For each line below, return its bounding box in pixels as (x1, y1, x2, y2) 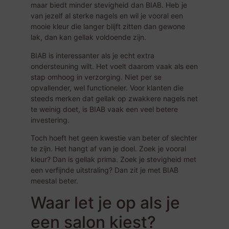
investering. (31, 115, 70, 124)
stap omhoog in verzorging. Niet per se (31, 72, 162, 81)
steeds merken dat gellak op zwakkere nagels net (31, 94, 198, 103)
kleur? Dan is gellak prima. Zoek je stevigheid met (31, 155, 196, 164)
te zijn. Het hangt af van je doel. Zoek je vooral (31, 144, 186, 153)
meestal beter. (31, 176, 78, 186)
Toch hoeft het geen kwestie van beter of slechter (31, 133, 197, 143)
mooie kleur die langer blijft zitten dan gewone (31, 22, 185, 31)
